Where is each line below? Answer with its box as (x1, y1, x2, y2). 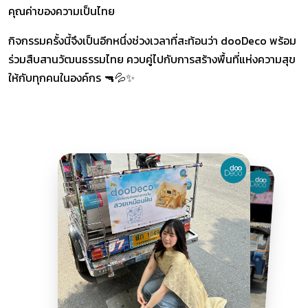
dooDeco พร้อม (221, 32, 296, 49)
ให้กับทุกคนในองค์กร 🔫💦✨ (8, 69, 135, 86)
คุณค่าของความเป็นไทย (8, 2, 115, 19)
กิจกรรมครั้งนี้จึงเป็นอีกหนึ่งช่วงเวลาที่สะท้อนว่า (8, 32, 221, 49)
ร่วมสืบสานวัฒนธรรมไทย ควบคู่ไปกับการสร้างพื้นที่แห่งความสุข (8, 50, 296, 67)
